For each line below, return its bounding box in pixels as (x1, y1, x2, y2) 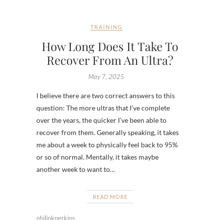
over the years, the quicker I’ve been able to (36, 116, 166, 125)
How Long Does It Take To (42, 38, 178, 55)
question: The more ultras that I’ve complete (36, 104, 170, 112)
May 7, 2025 (88, 73, 124, 81)
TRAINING (90, 24, 123, 30)
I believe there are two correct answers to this (36, 91, 175, 100)
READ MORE (92, 193, 128, 200)
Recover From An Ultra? (47, 52, 173, 68)
